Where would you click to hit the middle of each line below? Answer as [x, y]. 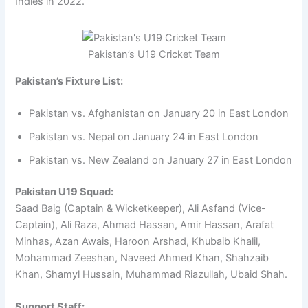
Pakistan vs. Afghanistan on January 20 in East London [159, 113]
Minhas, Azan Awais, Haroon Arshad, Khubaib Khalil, [138, 241]
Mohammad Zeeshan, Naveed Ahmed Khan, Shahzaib [142, 257]
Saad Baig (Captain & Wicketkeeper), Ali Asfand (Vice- [141, 208]
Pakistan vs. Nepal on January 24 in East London [144, 136]
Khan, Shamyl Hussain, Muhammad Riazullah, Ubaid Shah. [152, 274]
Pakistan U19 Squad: [65, 191]
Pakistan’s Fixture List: [69, 81]
